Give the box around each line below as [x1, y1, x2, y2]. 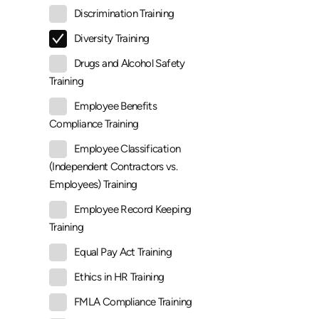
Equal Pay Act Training [74, 246, 172, 259]
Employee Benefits [74, 100, 157, 113]
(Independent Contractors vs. [49, 160, 178, 174]
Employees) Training [49, 178, 137, 192]
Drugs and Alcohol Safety [74, 57, 185, 70]
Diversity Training [74, 32, 150, 46]
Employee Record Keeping [74, 203, 192, 216]
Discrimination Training [74, 7, 174, 21]
